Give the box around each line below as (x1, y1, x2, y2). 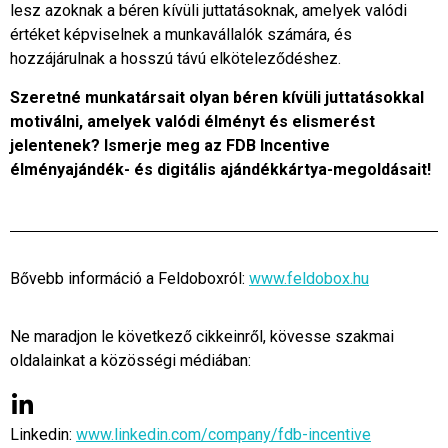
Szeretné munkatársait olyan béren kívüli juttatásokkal (10, 87, 424, 107)
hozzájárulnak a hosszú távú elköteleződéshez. (10, 49, 341, 69)
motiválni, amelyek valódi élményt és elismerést (10, 111, 375, 131)
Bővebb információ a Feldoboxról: (10, 268, 249, 288)
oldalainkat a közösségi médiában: (10, 351, 251, 371)
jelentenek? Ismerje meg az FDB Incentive (10, 135, 330, 155)
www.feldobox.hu (249, 268, 369, 288)
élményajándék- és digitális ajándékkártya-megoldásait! (10, 159, 431, 179)
